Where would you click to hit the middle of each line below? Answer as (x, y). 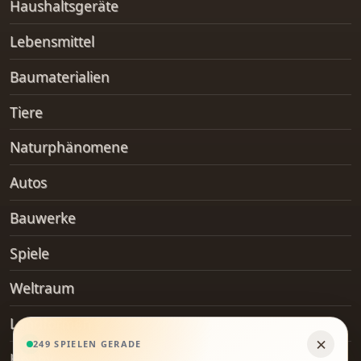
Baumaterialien (60, 76)
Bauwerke (43, 217)
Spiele (29, 253)
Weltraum (42, 288)
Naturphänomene (69, 147)
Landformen (50, 324)
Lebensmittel (52, 41)
